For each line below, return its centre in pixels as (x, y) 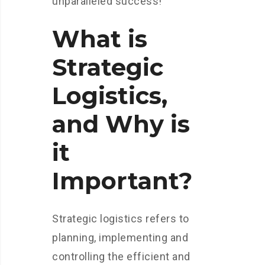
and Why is (121, 124)
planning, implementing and (120, 238)
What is (100, 39)
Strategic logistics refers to (121, 219)
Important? (122, 181)
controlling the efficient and (121, 257)
